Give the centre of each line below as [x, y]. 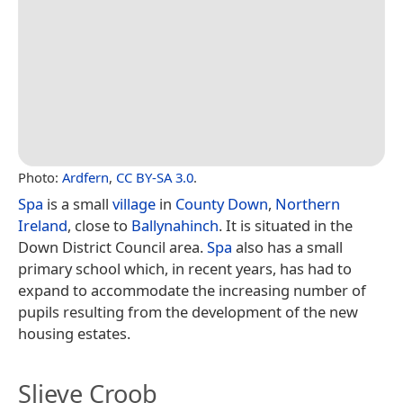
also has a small [287, 247]
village [134, 204]
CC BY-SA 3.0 [155, 178]
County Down [222, 204]
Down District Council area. [112, 247]
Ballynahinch [175, 226]
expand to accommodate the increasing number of [192, 291]
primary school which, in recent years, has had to [185, 269]
